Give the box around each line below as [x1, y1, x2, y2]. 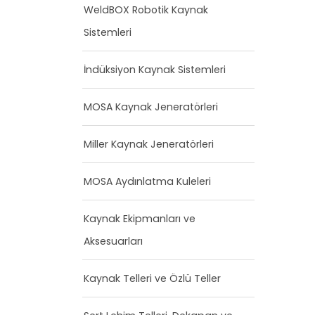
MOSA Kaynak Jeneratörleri [84, 100, 218, 114]
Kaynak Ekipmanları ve [84, 212, 195, 226]
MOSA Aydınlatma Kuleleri [84, 174, 211, 188]
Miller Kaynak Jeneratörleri [84, 137, 214, 151]
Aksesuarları [84, 234, 143, 248]
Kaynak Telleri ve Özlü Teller [84, 271, 221, 285]
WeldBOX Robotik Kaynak [84, 3, 208, 17]
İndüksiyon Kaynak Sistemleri [84, 63, 226, 77]
